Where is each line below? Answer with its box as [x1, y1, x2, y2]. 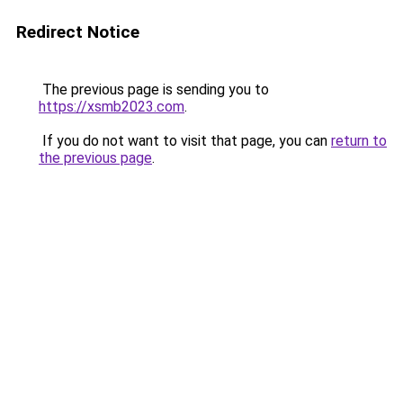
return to [331, 132, 387, 149]
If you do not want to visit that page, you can [39, 132, 331, 149]
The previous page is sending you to [39, 81, 269, 98]
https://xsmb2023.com [39, 98, 184, 115]
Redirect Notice [16, 22, 139, 42]
